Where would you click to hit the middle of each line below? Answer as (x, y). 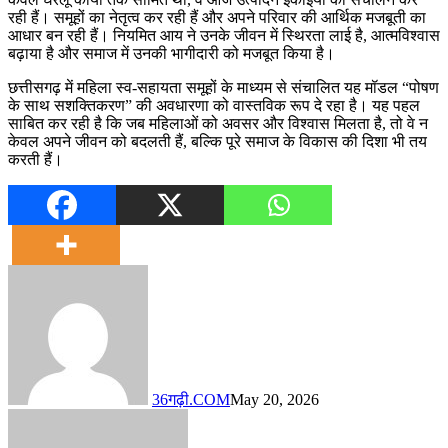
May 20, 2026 (274, 399)
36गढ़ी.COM (191, 399)
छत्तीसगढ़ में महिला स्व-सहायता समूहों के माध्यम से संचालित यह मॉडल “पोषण (223, 87)
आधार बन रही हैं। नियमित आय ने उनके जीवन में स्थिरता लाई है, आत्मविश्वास (224, 35)
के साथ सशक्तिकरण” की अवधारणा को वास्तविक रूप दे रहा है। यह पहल (214, 105)
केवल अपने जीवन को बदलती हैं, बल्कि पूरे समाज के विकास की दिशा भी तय (217, 141)
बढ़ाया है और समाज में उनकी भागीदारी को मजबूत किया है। (171, 53)
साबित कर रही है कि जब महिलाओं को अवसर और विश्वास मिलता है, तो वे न (218, 123)
